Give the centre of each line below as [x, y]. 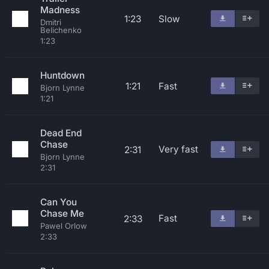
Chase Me [62, 213]
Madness [60, 10]
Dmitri [51, 22]
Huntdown [62, 75]
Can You [59, 202]
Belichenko [61, 30]
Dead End [61, 133]
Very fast [178, 149]
